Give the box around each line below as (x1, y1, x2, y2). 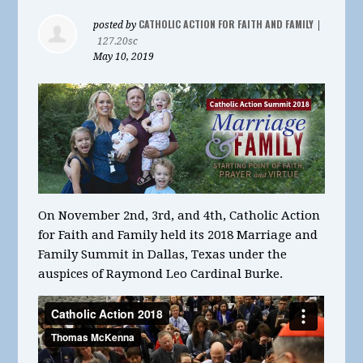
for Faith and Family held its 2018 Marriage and (38, 227, 318, 242)
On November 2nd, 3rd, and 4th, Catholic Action (38, 207, 321, 223)
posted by (93, 19, 139, 31)
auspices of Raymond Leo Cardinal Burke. (38, 266, 284, 281)
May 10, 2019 (93, 51, 155, 62)
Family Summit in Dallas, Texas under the (38, 246, 288, 262)
